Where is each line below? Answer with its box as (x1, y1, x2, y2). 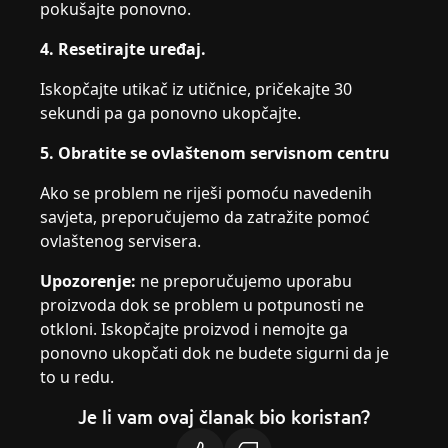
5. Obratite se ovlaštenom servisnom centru (40, 142, 391, 164)
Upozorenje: (40, 270, 137, 292)
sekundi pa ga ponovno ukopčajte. (40, 102, 302, 124)
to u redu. (40, 366, 115, 388)
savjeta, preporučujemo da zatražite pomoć (40, 206, 371, 228)
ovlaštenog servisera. (40, 230, 202, 252)
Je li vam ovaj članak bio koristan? (78, 403, 370, 429)
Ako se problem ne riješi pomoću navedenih (40, 182, 373, 204)
